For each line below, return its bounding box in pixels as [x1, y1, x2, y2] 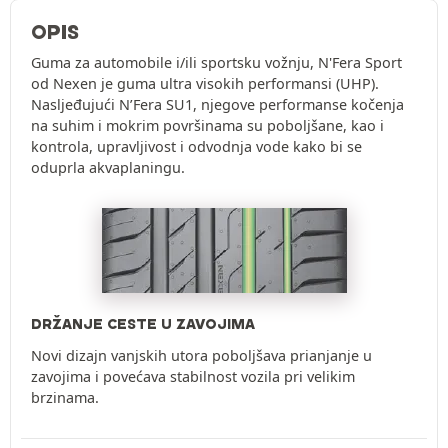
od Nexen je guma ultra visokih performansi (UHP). [31, 74, 379, 94]
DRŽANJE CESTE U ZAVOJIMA [31, 315, 255, 334]
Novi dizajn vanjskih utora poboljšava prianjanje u [31, 346, 372, 366]
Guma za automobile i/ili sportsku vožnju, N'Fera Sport [31, 53, 402, 73]
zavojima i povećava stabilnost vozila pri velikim [31, 367, 355, 387]
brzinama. [31, 388, 99, 408]
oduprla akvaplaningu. [31, 158, 185, 178]
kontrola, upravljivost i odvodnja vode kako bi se [31, 137, 362, 157]
